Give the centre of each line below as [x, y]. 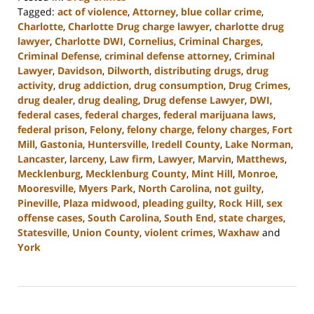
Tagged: [36, 12]
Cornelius [151, 41]
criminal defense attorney [167, 56]
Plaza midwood [100, 203]
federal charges [122, 115]
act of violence [93, 12]
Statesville [42, 233]
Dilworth [128, 71]
